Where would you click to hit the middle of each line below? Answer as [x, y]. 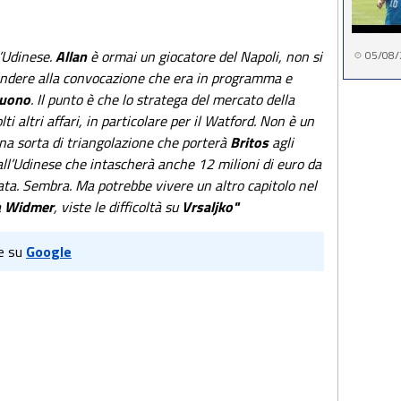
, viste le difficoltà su [118, 207]
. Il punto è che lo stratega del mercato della [162, 99]
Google [49, 252]
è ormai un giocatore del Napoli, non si [205, 56]
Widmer [29, 207]
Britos [249, 142]
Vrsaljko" [210, 207]
